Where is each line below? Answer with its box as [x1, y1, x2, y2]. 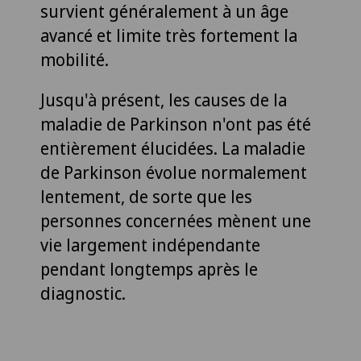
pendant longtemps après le [40, 257, 258, 280]
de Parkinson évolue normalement [40, 160, 307, 184]
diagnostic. [40, 281, 126, 305]
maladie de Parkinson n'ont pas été [40, 112, 311, 135]
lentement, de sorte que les [40, 185, 252, 208]
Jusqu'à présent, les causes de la [40, 88, 287, 111]
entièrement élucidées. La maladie [40, 136, 305, 160]
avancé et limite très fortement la [40, 23, 297, 47]
